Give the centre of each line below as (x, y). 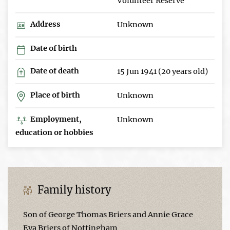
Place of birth (54, 95)
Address (45, 24)
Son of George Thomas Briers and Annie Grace (108, 214)
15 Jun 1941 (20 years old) (162, 71)
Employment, (55, 119)
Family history (73, 189)
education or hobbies (54, 132)
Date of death (54, 71)
